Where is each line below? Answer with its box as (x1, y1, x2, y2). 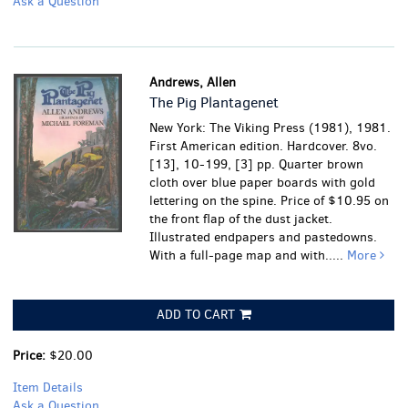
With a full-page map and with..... (149, 247, 348, 264)
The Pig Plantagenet (149, 93, 280, 112)
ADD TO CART (156, 306, 235, 323)
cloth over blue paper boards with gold (149, 174, 376, 191)
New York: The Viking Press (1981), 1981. (149, 119, 392, 137)
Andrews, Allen (149, 74, 237, 91)
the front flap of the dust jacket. (149, 210, 333, 228)
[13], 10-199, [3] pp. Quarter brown (149, 156, 364, 173)
